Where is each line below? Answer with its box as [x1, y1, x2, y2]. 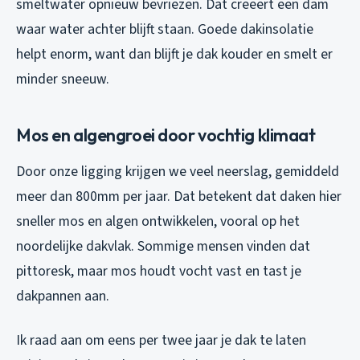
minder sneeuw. [16, 68, 109, 89]
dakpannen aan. [16, 285, 109, 306]
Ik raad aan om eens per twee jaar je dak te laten [16, 329, 306, 350]
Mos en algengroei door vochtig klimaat [16, 123, 316, 146]
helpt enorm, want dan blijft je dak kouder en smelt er [16, 43, 333, 64]
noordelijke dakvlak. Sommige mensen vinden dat [16, 235, 310, 256]
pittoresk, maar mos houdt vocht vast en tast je [16, 260, 301, 281]
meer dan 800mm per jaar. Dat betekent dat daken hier [16, 186, 342, 207]
